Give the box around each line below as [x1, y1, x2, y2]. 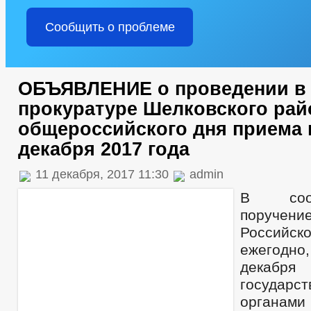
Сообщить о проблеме [44, 20, 175, 34]
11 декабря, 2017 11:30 [32, 167, 172, 181]
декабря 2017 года [18, 139, 190, 160]
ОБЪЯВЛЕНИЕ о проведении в [18, 78, 306, 99]
